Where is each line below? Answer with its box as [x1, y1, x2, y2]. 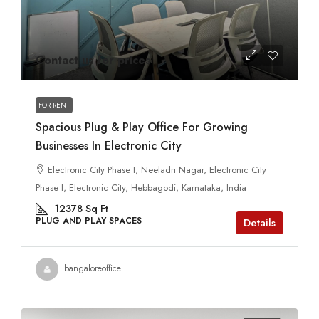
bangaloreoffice [64, 262, 121, 276]
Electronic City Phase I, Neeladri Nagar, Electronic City [48, 162, 266, 177]
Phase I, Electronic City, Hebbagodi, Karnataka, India [36, 180, 246, 194]
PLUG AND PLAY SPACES [36, 214, 142, 227]
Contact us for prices [36, 51, 151, 68]
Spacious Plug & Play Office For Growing [36, 118, 248, 135]
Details [244, 214, 276, 231]
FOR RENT [38, 99, 70, 110]
